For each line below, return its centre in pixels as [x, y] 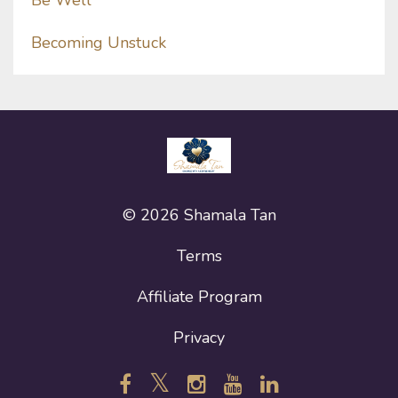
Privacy [199, 338]
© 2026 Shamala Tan [199, 215]
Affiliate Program [199, 297]
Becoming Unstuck [99, 43]
